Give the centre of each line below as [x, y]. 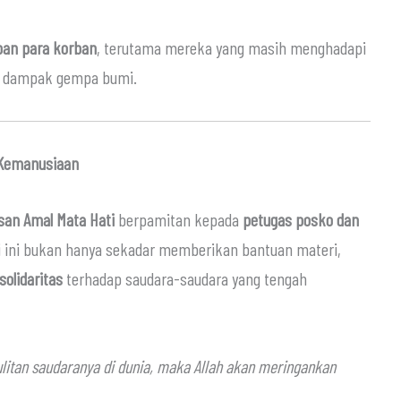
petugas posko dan [301, 219]
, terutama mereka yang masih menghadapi [231, 47]
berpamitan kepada [179, 219]
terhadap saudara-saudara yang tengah [185, 278]
